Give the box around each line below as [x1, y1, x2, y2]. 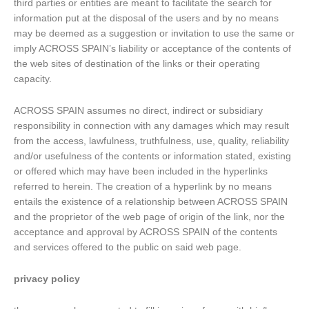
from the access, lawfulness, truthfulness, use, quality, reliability [14, 136, 289, 147]
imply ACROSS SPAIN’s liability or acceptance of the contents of [14, 43, 291, 54]
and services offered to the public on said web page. [14, 242, 241, 253]
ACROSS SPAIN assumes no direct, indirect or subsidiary [14, 106, 263, 117]
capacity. [14, 74, 52, 85]
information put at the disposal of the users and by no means [14, 13, 279, 24]
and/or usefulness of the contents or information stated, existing [14, 151, 291, 162]
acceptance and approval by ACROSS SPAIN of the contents [14, 227, 277, 238]
